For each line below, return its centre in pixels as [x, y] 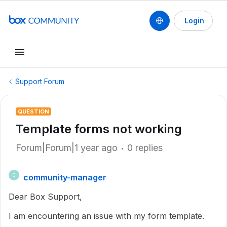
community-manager [65, 177]
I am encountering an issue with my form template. [106, 216]
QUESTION [33, 111]
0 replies [145, 148]
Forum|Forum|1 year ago [67, 148]
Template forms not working [99, 129]
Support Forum [40, 81]
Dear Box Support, [45, 197]
